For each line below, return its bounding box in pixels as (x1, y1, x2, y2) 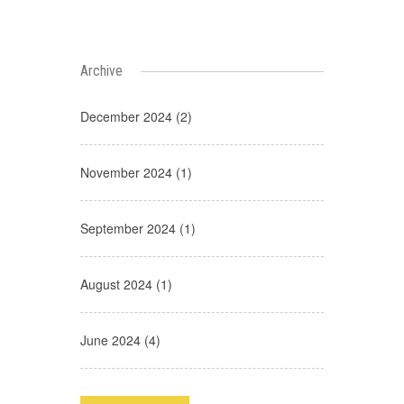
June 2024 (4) (80, 330, 161, 349)
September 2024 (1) (80, 218, 196, 237)
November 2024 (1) (80, 162, 192, 181)
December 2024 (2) (80, 106, 192, 125)
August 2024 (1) (80, 274, 172, 293)
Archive (80, 61, 123, 79)
